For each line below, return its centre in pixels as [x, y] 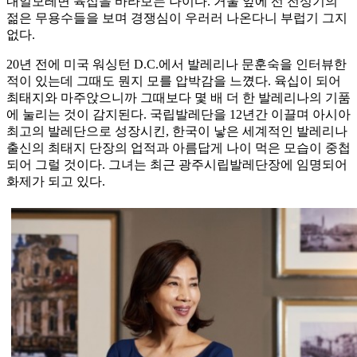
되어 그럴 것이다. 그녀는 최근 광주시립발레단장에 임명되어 [177, 165]
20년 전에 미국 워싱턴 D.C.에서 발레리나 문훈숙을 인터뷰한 [177, 65]
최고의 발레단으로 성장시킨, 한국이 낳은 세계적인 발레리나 [177, 131]
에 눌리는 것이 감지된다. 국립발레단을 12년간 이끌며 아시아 [178, 115]
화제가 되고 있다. [56, 182]
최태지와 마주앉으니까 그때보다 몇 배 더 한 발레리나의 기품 [178, 98]
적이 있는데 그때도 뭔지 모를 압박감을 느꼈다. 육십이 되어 [174, 81]
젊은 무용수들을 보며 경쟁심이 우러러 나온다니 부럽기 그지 [177, 18]
